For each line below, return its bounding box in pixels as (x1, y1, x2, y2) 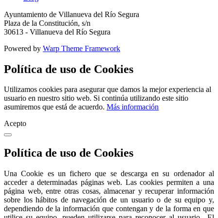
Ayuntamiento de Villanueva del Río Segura (4, 10, 139, 18)
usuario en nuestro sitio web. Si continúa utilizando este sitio (4, 94, 188, 103)
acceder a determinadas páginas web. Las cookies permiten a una (4, 178, 214, 187)
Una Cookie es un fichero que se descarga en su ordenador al (4, 169, 214, 178)
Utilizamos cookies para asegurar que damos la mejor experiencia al (4, 85, 211, 94)
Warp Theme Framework (43, 44, 120, 53)
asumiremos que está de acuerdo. (4, 103, 107, 111)
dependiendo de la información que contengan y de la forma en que (4, 204, 214, 213)
